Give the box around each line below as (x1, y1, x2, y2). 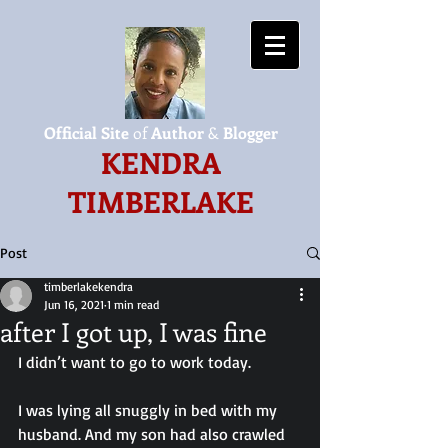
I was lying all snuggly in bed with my (18, 400, 281, 420)
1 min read (107, 297, 159, 312)
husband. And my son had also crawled (18, 424, 289, 444)
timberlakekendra (44, 279, 133, 294)
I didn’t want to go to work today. (18, 352, 251, 372)
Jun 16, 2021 (44, 297, 104, 312)
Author (151, 122, 208, 143)
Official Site (44, 122, 133, 143)
